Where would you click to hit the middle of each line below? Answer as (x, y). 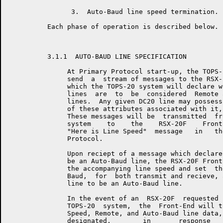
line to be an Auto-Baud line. (95, 183)
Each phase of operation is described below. (113, 27)
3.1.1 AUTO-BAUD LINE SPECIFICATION (97, 56)
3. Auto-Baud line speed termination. (113, 12)
